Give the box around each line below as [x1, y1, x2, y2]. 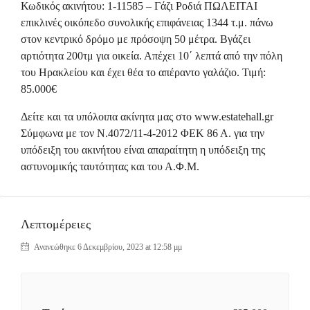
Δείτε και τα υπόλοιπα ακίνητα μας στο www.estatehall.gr [21, 111, 273, 122]
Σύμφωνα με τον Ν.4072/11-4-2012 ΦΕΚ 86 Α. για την [21, 127, 264, 139]
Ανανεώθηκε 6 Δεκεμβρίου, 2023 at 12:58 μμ [32, 242, 182, 252]
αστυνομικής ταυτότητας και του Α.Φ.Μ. [21, 161, 199, 172]
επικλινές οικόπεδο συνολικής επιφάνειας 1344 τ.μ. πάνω [21, 17, 273, 28]
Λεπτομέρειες [21, 217, 91, 231]
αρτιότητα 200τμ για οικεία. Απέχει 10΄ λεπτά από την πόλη [21, 50, 282, 62]
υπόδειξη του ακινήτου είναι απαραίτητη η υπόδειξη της [21, 144, 265, 156]
